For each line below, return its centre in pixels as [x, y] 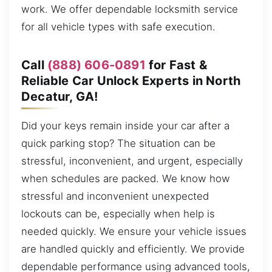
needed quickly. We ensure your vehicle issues [134, 231]
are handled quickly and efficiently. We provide [133, 249]
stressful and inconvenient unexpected [115, 196]
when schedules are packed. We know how [126, 178]
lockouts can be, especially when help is [118, 213]
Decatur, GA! [60, 96]
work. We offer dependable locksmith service [130, 9]
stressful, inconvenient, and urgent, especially [132, 161]
